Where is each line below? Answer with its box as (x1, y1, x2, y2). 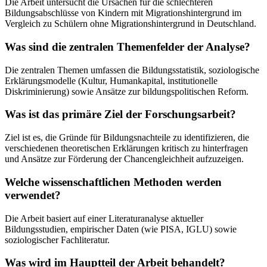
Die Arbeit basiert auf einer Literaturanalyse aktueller (5, 213, 203, 223)
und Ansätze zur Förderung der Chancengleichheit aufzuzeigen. (5, 154, 244, 164)
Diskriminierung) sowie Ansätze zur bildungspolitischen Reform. (5, 86, 249, 97)
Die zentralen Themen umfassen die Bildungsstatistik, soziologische (5, 64, 259, 75)
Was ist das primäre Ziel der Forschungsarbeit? (5, 108, 236, 121)
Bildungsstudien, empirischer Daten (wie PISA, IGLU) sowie (5, 223, 237, 234)
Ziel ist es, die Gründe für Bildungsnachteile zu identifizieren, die (5, 132, 249, 143)
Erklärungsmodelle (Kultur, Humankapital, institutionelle (5, 75, 218, 86)
